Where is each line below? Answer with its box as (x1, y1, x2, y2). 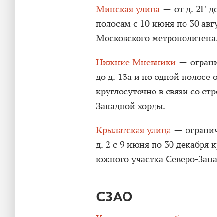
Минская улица (96, 3, 160, 15)
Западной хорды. (96, 100, 165, 111)
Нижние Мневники (96, 57, 176, 68)
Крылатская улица (96, 124, 171, 136)
